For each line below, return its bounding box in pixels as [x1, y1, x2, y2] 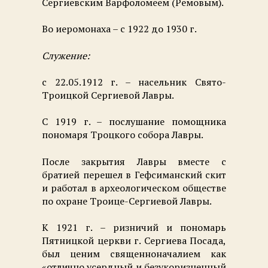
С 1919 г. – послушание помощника [42, 115, 226, 129]
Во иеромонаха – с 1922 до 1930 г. [42, 22, 197, 36]
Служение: [42, 48, 90, 62]
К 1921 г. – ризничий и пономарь [42, 221, 226, 234]
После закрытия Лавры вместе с [42, 154, 226, 168]
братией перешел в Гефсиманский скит [42, 167, 226, 181]
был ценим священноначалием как [42, 247, 226, 261]
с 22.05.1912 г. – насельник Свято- [42, 75, 226, 89]
